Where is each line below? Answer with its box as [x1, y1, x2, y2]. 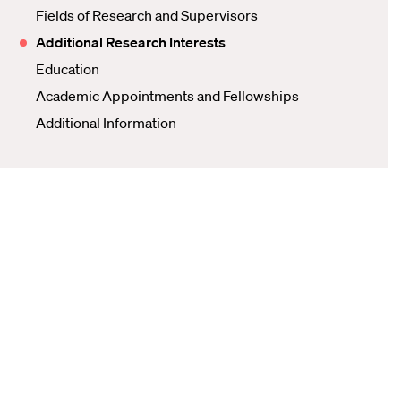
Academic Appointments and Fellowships [36, 87, 299, 105]
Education [36, 60, 99, 78]
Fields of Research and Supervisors [36, 6, 258, 24]
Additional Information [36, 114, 176, 132]
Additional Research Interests [36, 33, 226, 51]
